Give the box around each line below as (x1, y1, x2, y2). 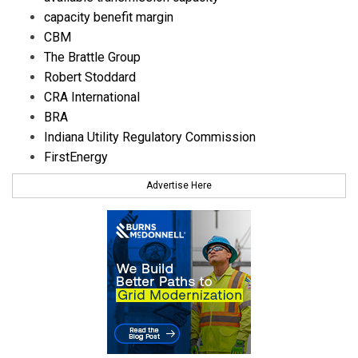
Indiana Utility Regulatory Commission (44, 129, 256, 145)
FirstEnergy (44, 149, 108, 165)
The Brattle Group (44, 49, 141, 65)
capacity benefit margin (44, 9, 173, 25)
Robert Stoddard (44, 69, 136, 85)
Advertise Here (146, 180, 212, 192)
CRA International (44, 89, 140, 105)
